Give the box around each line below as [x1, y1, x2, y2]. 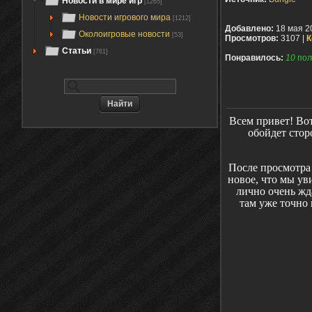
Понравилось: [225, 53, 283, 63]
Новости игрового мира [79, 13, 173, 22]
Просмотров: [225, 33, 279, 44]
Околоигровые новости [79, 29, 172, 39]
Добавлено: [225, 24, 274, 34]
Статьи [62, 46, 91, 56]
